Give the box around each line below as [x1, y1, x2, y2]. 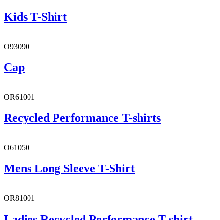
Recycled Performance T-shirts [4, 111, 161, 124]
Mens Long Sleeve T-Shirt [4, 162, 135, 175]
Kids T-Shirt [4, 10, 67, 24]
